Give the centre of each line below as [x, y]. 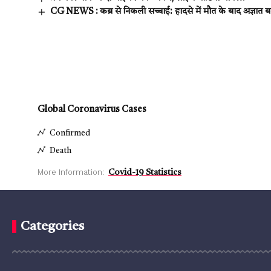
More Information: [71, 172]
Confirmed [70, 133]
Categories [52, 227]
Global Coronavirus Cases [92, 110]
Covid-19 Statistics [145, 173]
